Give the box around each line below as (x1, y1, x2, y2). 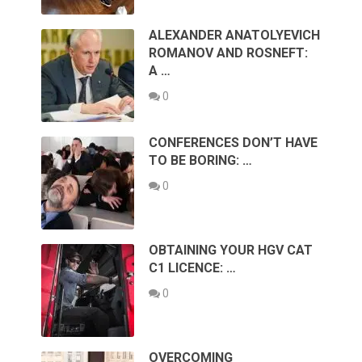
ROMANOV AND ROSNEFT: (149, 44, 309, 61)
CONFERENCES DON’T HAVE (149, 134, 318, 150)
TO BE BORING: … (149, 152, 253, 168)
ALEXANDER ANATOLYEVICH (149, 27, 321, 43)
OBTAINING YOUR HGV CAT (149, 242, 314, 258)
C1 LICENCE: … (149, 259, 237, 276)
